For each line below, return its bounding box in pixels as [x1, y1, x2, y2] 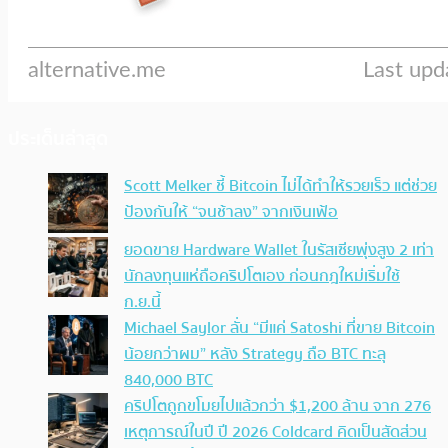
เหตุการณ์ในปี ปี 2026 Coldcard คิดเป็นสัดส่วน [124, 419, 427, 446]
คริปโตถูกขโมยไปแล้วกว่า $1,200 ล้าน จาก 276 [124, 393, 431, 420]
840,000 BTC [124, 367, 213, 394]
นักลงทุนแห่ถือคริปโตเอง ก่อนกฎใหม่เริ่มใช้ [124, 263, 400, 290]
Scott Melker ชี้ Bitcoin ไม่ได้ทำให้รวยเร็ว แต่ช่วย [124, 173, 437, 200]
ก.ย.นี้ [124, 289, 161, 316]
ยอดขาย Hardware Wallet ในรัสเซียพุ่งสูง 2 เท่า [124, 237, 434, 264]
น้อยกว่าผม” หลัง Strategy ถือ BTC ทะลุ [124, 341, 386, 368]
